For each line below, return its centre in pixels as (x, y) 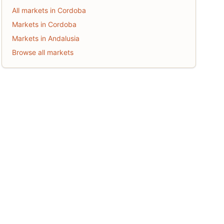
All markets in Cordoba (49, 10)
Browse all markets (42, 52)
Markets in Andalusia (45, 38)
